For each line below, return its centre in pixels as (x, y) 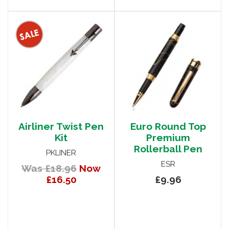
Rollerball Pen (168, 149)
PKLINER (61, 153)
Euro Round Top (168, 127)
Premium (168, 138)
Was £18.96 (49, 168)
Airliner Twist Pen (61, 127)
